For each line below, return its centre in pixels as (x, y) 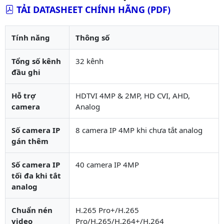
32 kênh (89, 61)
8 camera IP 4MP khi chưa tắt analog (139, 130)
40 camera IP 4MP (107, 164)
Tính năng (31, 37)
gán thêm (30, 141)
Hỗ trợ (23, 95)
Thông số (92, 37)
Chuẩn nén (32, 210)
